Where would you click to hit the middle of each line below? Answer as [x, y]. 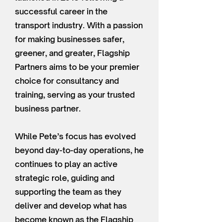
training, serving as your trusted [75, 95]
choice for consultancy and [67, 81]
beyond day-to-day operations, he [79, 150]
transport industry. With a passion [79, 25]
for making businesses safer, [70, 39]
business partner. [48, 109]
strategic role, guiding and [65, 178]
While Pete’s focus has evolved [75, 136]
